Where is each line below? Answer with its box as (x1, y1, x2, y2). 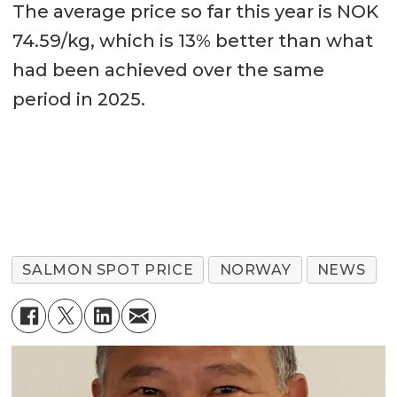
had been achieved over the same (12, 58, 324, 81)
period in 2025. (12, 88, 145, 110)
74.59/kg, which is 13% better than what (12, 29, 373, 51)
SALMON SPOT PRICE (22, 261, 194, 279)
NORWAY (219, 261, 292, 279)
